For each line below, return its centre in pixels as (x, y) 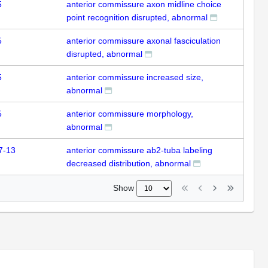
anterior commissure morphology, (130, 113)
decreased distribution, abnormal (129, 163)
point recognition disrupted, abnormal (137, 17)
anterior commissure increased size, (135, 77)
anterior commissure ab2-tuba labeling (139, 150)
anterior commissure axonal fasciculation (144, 40)
